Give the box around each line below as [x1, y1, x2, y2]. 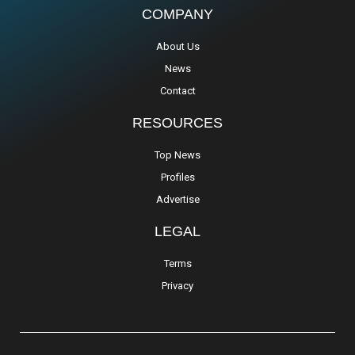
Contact [159, 85, 196, 97]
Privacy [162, 280, 193, 292]
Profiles [160, 171, 195, 184]
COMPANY [142, 6, 213, 23]
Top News [155, 149, 200, 162]
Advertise [155, 193, 200, 206]
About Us [155, 40, 200, 53]
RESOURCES [132, 115, 223, 132]
